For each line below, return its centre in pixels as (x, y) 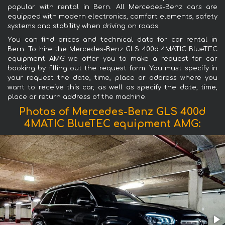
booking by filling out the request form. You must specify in (113, 68)
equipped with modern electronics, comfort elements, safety (113, 16)
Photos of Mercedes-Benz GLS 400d (113, 111)
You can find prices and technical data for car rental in (113, 39)
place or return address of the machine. (77, 97)
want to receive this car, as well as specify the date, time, (113, 87)
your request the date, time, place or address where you (113, 78)
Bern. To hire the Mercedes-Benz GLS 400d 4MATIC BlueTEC (113, 49)
